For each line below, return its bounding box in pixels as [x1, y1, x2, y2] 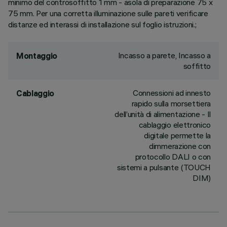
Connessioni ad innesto [133, 88, 211, 98]
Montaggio [16, 51, 58, 61]
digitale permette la [144, 130, 211, 140]
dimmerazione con [149, 141, 211, 151]
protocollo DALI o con [135, 152, 211, 162]
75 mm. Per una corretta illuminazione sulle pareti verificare [8, 8, 208, 18]
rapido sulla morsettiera [131, 98, 211, 108]
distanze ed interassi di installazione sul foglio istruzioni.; [8, 19, 197, 29]
